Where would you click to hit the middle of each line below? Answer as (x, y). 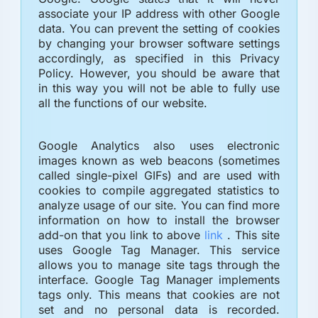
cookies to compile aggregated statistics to (159, 190)
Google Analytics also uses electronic (159, 145)
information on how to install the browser (159, 220)
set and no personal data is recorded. (159, 309)
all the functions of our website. (122, 103)
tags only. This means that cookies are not (159, 294)
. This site (254, 235)
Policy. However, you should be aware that (159, 73)
